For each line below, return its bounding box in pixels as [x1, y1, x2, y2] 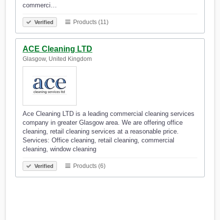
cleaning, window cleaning [23, 145, 96, 153]
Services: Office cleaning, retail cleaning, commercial [23, 137, 174, 144]
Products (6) [72, 163, 106, 170]
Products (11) [72, 19, 109, 26]
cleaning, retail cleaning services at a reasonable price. [23, 128, 179, 136]
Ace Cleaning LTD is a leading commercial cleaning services [23, 110, 194, 118]
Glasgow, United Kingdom [23, 55, 92, 63]
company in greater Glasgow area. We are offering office [23, 119, 183, 127]
